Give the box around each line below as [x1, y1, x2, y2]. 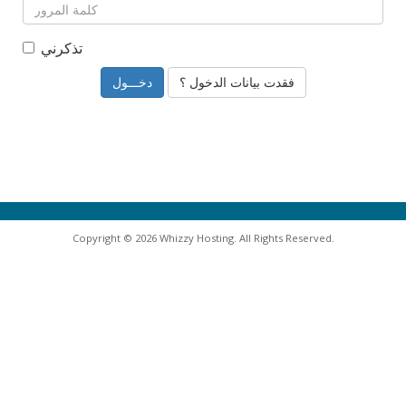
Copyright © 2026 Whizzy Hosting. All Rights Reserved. [72, 231, 334, 245]
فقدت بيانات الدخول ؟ [179, 73, 295, 91]
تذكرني [41, 38, 82, 58]
